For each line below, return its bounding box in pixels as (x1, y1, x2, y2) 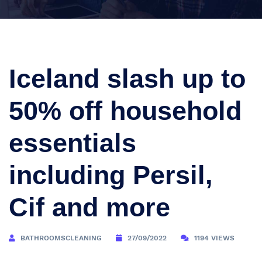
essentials (9, 128, 136, 158)
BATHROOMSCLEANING (20, 234, 102, 242)
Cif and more (9, 192, 170, 222)
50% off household (9, 96, 242, 126)
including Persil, (9, 160, 213, 190)
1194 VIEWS (194, 234, 235, 242)
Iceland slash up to (9, 64, 246, 94)
